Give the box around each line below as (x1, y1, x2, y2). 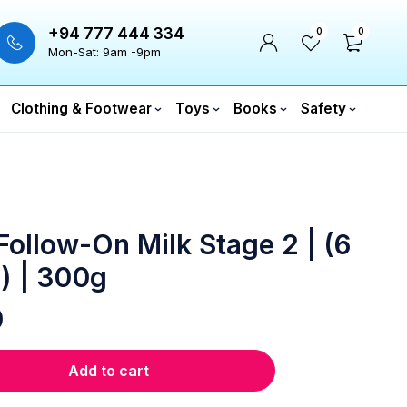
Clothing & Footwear (11, 100, 152, 117)
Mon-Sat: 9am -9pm (48, 45, 161, 59)
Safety (301, 100, 346, 117)
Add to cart (68, 362, 149, 380)
